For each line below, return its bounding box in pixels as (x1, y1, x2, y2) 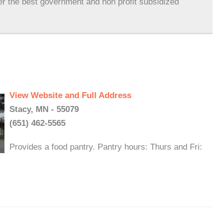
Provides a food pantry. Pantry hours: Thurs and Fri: (9, 142, 202, 152)
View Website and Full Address (9, 91, 131, 100)
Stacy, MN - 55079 (9, 105, 79, 114)
